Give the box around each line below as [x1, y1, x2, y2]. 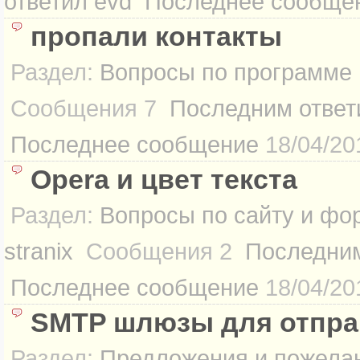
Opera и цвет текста [31, 164, 297, 194]
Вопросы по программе [100, 59, 352, 85]
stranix [4, 238, 73, 264]
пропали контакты [31, 21, 282, 51]
